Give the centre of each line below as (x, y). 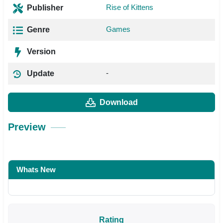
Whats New (36, 169)
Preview (27, 127)
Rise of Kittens (130, 7)
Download (118, 102)
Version (40, 52)
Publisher (44, 8)
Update (40, 73)
